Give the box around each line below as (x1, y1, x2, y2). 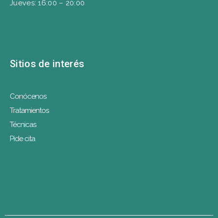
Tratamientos (10, 106, 49, 115)
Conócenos (10, 92, 46, 101)
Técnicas (10, 120, 36, 129)
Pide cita (10, 134, 35, 144)
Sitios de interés (10, 58, 85, 70)
